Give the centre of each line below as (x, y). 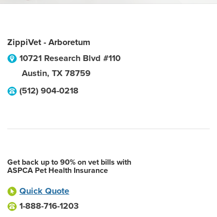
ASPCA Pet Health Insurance (58, 170)
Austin (34, 73)
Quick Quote (44, 191)
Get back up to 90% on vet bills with (69, 162)
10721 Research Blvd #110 (70, 58)
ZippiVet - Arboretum (49, 42)
